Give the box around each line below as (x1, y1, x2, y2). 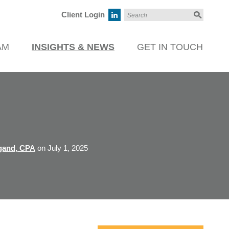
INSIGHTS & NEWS (32, 42, 114, 52)
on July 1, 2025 (35, 144, 88, 152)
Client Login (61, 10, 105, 19)
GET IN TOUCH (137, 42, 203, 52)
